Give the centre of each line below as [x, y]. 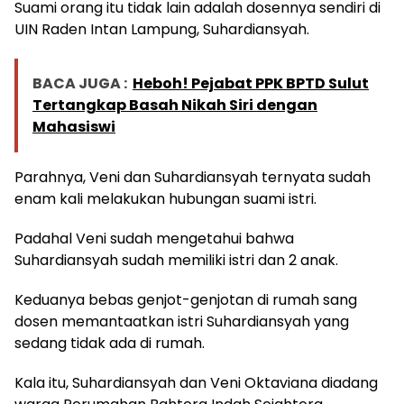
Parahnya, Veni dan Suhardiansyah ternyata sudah [193, 178]
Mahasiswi [74, 127]
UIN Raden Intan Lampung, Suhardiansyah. [162, 30]
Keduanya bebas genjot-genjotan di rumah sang [186, 300]
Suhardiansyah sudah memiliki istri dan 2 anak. [176, 261]
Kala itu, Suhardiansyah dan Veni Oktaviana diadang [196, 383]
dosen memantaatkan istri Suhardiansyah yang [182, 322]
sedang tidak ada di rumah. [110, 344]
